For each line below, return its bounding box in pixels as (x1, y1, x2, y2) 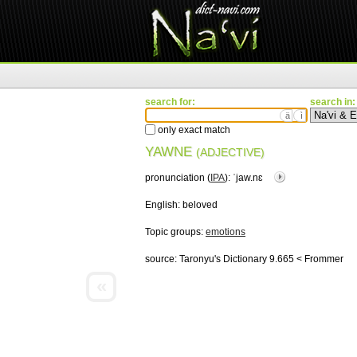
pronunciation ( (145, 172, 210, 183)
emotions (206, 226, 245, 237)
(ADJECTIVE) (196, 146, 265, 159)
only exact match (155, 124, 230, 135)
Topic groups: (145, 226, 206, 237)
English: (145, 199, 180, 210)
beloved (182, 199, 218, 210)
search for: (145, 96, 195, 108)
